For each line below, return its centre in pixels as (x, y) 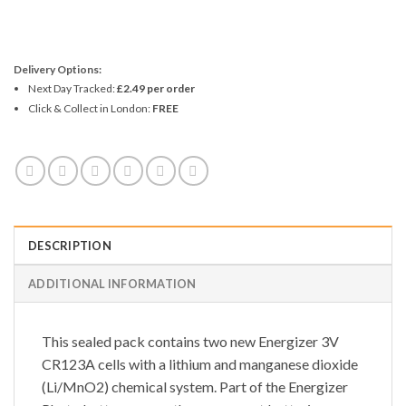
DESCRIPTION (70, 245)
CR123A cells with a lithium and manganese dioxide (200, 363)
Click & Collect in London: (90, 108)
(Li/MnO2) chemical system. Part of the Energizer (195, 386)
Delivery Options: (58, 69)
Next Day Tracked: (72, 88)
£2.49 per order (155, 88)
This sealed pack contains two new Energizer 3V (190, 341)
